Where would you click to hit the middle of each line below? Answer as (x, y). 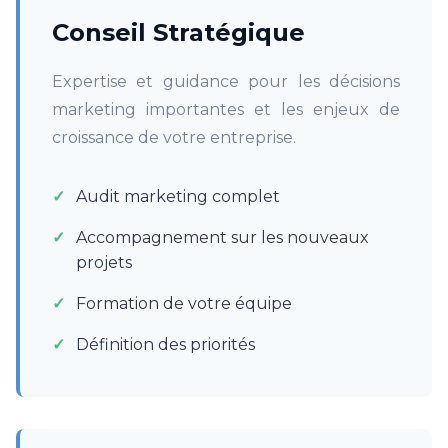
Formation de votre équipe (184, 303)
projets (104, 262)
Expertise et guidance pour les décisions (226, 81)
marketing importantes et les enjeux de (226, 109)
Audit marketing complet (178, 196)
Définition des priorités (165, 344)
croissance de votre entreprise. (174, 137)
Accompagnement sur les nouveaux (222, 237)
